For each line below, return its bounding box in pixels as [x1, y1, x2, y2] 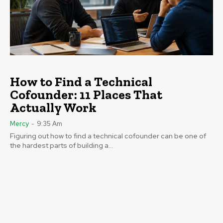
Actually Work [10, 100, 97, 116]
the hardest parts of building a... [10, 141, 113, 150]
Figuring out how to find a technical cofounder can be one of [10, 131, 206, 141]
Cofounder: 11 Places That [10, 87, 162, 103]
